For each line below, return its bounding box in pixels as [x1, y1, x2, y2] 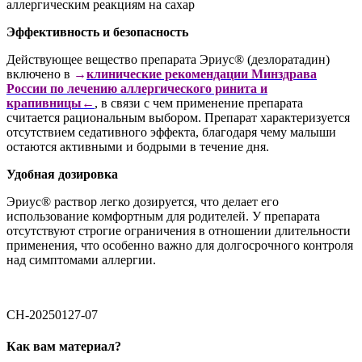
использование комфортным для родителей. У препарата [6, 208, 320, 223]
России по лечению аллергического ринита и [6, 81, 267, 95]
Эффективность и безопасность [6, 24, 188, 39]
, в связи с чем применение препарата [95, 95, 303, 110]
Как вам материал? [6, 339, 121, 354]
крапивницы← [6, 95, 95, 110]
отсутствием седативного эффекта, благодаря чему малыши [6, 124, 336, 139]
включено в [6, 66, 74, 81]
